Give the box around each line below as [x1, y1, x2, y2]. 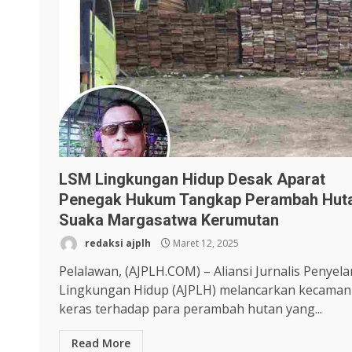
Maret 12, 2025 [170, 236, 239, 251]
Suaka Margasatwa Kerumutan [59, 211, 279, 230]
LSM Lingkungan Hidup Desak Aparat [59, 170, 325, 189]
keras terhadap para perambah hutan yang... [59, 300, 322, 318]
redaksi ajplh [82, 236, 151, 251]
